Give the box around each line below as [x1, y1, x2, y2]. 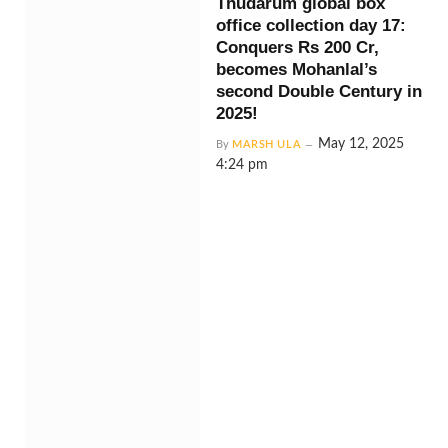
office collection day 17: [216, 16, 407, 35]
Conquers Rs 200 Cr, [216, 38, 380, 57]
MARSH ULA [232, 139, 302, 150]
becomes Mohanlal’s [216, 60, 378, 79]
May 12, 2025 [318, 137, 405, 151]
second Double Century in [216, 82, 423, 101]
